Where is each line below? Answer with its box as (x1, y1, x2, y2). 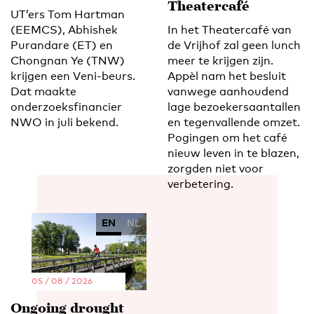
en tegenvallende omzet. (168, 116, 300, 130)
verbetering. (168, 177, 233, 191)
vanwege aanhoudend (168, 85, 289, 99)
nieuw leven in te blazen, (168, 146, 299, 161)
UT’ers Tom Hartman (11, 8, 125, 22)
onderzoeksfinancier (11, 100, 122, 114)
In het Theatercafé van (168, 23, 292, 37)
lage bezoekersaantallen (168, 100, 301, 114)
